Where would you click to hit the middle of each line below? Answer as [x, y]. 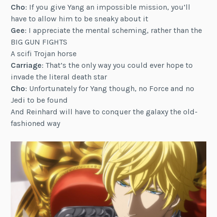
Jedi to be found [39, 100]
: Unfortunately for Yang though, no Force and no [110, 88]
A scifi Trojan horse [44, 53]
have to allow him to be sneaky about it [80, 18]
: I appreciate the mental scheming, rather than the [114, 30]
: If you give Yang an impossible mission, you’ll [108, 7]
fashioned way [36, 123]
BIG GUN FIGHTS [39, 42]
